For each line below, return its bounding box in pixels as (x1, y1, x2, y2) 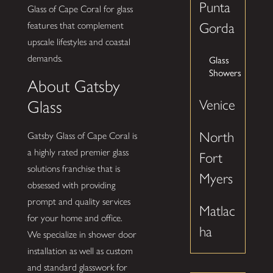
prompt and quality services (27, 195, 130, 207)
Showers (208, 67, 241, 79)
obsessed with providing (27, 179, 115, 191)
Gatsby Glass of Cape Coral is (27, 129, 137, 141)
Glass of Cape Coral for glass (27, 3, 133, 15)
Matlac (199, 202, 236, 219)
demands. (27, 52, 63, 65)
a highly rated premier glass (27, 146, 129, 158)
